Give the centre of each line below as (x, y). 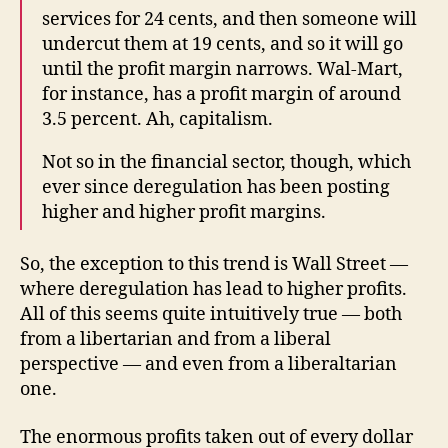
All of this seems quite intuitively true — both (211, 315)
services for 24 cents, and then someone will (229, 19)
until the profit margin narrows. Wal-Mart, (222, 69)
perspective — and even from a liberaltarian (208, 365)
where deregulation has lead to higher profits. (213, 290)
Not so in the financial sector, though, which (226, 162)
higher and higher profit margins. (184, 212)
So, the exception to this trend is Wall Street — (214, 265)
